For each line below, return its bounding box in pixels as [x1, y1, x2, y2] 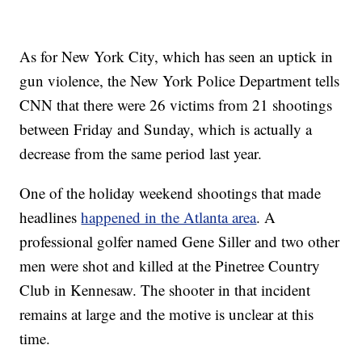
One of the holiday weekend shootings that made [19, 183, 322, 204]
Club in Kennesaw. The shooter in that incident [19, 280, 311, 301]
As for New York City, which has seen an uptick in [19, 46, 334, 67]
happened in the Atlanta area [81, 207, 257, 228]
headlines [19, 207, 82, 228]
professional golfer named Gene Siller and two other [19, 231, 340, 252]
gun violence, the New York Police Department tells [19, 70, 340, 91]
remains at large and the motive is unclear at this [19, 304, 314, 325]
